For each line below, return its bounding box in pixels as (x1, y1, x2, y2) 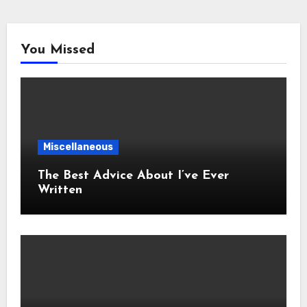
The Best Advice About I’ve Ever (37, 169, 229, 182)
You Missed (20, 43, 95, 57)
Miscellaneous (42, 141, 113, 153)
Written (37, 184, 82, 197)
